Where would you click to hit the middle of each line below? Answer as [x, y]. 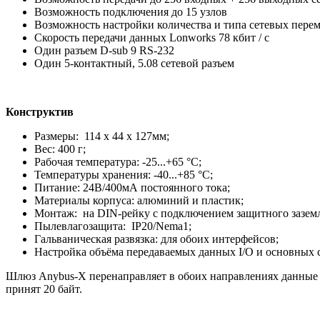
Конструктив [40, 111]
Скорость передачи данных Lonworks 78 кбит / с [152, 37]
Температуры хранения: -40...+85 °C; [124, 174]
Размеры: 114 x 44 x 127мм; [102, 136]
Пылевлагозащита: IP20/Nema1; [113, 226]
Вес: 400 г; [60, 149]
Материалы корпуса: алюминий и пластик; [139, 200]
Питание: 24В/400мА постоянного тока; [132, 187]
